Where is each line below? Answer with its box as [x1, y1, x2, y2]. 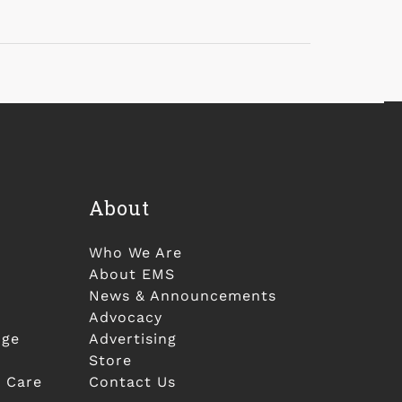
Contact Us [88, 373, 176, 390]
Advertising [88, 330, 177, 347]
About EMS [88, 266, 175, 283]
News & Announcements [88, 287, 276, 304]
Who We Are [88, 244, 182, 261]
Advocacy [88, 309, 162, 326]
